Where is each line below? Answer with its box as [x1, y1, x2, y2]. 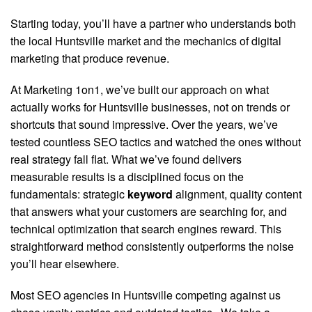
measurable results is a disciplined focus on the [10, 169, 244, 185]
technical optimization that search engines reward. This [10, 221, 281, 237]
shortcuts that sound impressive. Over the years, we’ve [10, 116, 278, 132]
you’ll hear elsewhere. [10, 256, 119, 272]
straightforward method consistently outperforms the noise [10, 238, 294, 254]
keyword [127, 186, 173, 202]
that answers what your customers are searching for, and [10, 203, 287, 219]
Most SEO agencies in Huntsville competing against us [10, 287, 281, 303]
